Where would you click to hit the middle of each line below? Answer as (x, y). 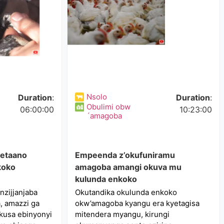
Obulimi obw (109, 107)
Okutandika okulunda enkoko (126, 192)
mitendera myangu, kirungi (122, 214)
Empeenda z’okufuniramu (125, 155)
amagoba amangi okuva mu (128, 167)
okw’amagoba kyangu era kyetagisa (137, 203)
